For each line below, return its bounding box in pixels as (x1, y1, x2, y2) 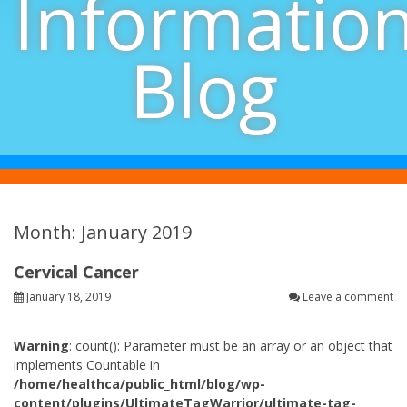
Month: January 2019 (14, 220, 192, 244)
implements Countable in (14, 356, 160, 373)
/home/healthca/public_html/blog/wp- (14, 375, 265, 392)
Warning (14, 337, 69, 354)
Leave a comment (303, 289, 393, 304)
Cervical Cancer (14, 261, 139, 283)
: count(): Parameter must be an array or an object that (69, 337, 392, 354)
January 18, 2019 (26, 289, 111, 304)
